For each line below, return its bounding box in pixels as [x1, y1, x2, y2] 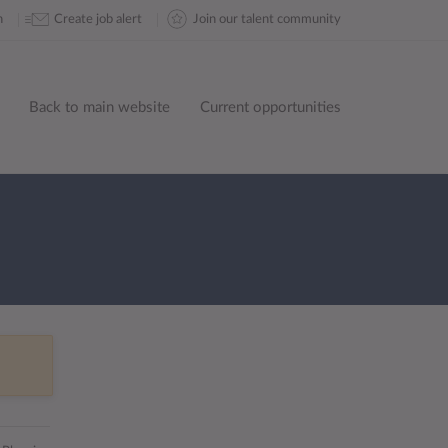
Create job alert [54, 13, 142, 26]
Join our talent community [193, 13, 341, 26]
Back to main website [29, 100, 170, 115]
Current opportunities [200, 100, 341, 115]
